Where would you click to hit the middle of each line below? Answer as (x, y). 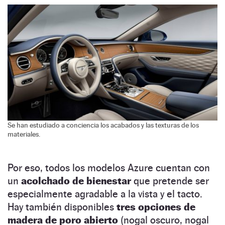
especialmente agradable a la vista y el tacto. (105, 194)
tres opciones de (156, 207)
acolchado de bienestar (76, 181)
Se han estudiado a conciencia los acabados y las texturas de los (103, 125)
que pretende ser (170, 181)
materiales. (24, 134)
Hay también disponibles (62, 207)
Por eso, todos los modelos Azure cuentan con (109, 167)
